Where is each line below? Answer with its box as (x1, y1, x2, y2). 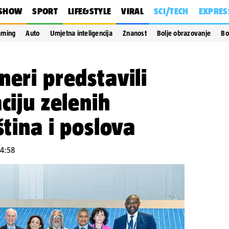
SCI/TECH (153, 6, 189, 16)
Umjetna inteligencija (50, 29, 112, 37)
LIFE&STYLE (67, 6, 111, 16)
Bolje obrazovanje (156, 29, 211, 37)
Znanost (123, 29, 147, 37)
